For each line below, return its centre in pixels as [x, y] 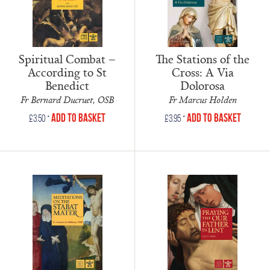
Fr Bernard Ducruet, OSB [67, 100]
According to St [67, 73]
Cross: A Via [202, 73]
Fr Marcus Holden [202, 100]
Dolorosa [202, 86]
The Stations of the [202, 59]
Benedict [67, 86]
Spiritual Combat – [67, 59]
